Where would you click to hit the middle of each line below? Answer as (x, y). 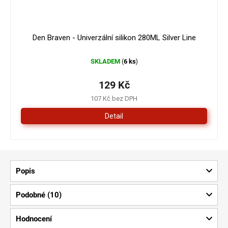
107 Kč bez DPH (114, 98)
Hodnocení (34, 219)
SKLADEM (106, 61)
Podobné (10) (39, 195)
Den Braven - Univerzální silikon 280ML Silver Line (114, 37)
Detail (114, 116)
